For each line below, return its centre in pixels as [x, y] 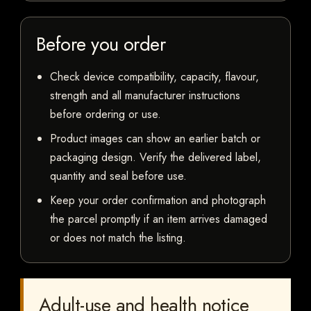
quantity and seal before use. [118, 176]
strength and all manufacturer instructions [145, 96]
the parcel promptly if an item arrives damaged [159, 219]
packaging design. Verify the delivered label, [155, 158]
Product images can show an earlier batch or [155, 139]
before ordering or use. [106, 115]
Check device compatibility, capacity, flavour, [154, 77]
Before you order [101, 44]
